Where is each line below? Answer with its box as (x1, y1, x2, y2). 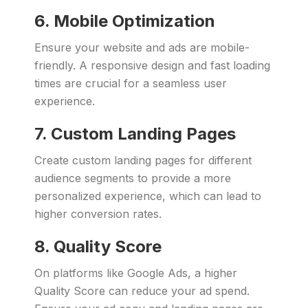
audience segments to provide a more (34, 171, 231, 185)
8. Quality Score (34, 236, 162, 256)
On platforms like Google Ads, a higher (34, 266, 237, 280)
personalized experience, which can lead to (34, 189, 261, 203)
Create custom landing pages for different (34, 153, 252, 167)
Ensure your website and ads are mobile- (34, 41, 250, 54)
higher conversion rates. (34, 207, 162, 221)
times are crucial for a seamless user (34, 76, 227, 90)
